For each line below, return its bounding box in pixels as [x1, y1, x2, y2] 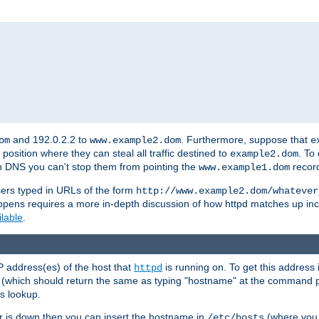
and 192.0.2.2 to [10, 134, 90, 146]
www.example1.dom [199, 162, 290, 174]
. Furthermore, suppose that [181, 134, 310, 146]
